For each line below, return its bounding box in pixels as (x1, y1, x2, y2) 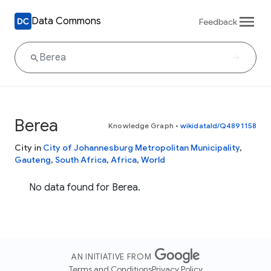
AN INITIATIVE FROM (71, 252, 152, 263)
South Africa (55, 154, 106, 165)
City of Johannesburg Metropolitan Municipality (43, 142, 240, 153)
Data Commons (31, 15, 101, 27)
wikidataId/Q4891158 (180, 121, 256, 130)
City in (15, 142, 43, 153)
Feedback (199, 16, 237, 27)
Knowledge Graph (108, 121, 174, 130)
